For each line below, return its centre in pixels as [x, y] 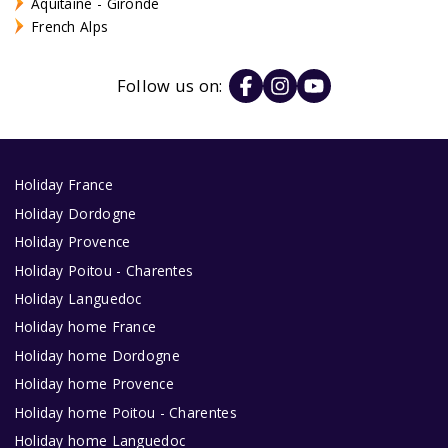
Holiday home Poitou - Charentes [125, 412]
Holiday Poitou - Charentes [103, 270]
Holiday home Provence [93, 384]
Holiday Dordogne [75, 213]
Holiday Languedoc [77, 298]
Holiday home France [85, 327]
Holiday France [63, 185]
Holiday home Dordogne [96, 355]
